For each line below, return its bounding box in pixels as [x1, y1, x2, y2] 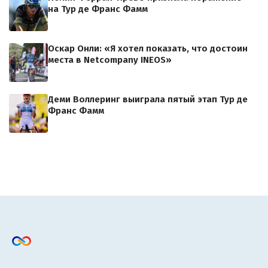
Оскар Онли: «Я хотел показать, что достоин [48, 43, 248, 54]
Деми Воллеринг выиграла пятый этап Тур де [48, 94, 248, 105]
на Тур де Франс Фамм [48, 4, 148, 15]
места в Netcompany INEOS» [48, 54, 172, 66]
